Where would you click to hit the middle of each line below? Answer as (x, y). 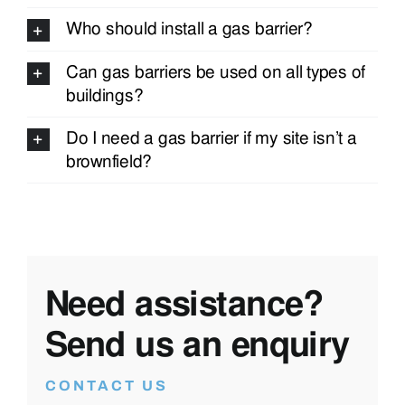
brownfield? (109, 161)
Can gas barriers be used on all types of (216, 72)
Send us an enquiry (197, 344)
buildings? (104, 95)
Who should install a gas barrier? (189, 29)
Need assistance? (184, 303)
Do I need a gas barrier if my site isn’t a (211, 138)
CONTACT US (106, 386)
